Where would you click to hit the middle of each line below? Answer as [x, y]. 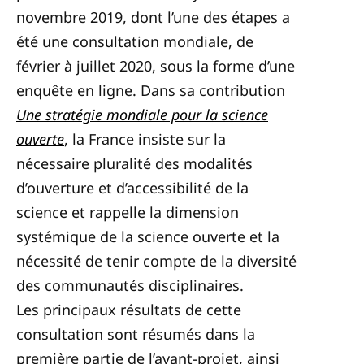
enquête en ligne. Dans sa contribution [151, 90]
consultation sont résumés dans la [136, 334]
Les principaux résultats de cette [129, 310]
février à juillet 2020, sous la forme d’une [156, 66]
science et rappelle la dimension [128, 212]
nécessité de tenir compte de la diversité [156, 261]
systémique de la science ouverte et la [148, 236]
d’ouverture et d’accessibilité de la [132, 188]
